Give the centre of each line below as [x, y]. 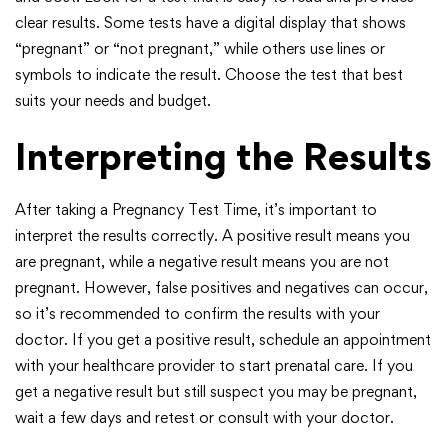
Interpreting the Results [223, 156]
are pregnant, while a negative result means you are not [202, 261]
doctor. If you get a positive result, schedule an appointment [223, 339]
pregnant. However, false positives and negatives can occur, [221, 287]
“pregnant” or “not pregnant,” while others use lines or [200, 48]
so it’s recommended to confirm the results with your [197, 313]
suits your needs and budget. [113, 100]
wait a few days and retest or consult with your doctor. [204, 417]
